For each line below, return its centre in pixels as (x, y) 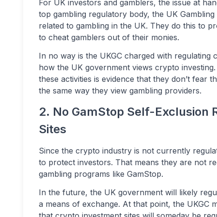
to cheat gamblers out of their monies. (109, 37)
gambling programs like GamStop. (101, 174)
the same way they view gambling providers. (120, 91)
